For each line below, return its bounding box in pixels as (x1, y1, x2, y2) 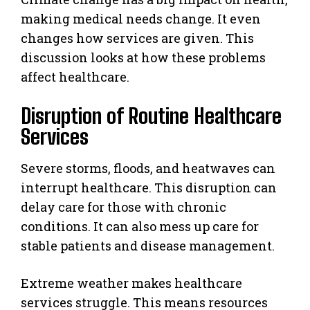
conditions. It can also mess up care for (21, 218, 259, 235)
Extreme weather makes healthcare (21, 275, 242, 292)
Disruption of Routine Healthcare (21, 103, 282, 129)
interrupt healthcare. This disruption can (21, 179, 277, 197)
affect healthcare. (21, 69, 129, 86)
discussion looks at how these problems (21, 49, 266, 66)
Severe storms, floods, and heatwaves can (21, 160, 275, 177)
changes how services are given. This (21, 30, 254, 47)
